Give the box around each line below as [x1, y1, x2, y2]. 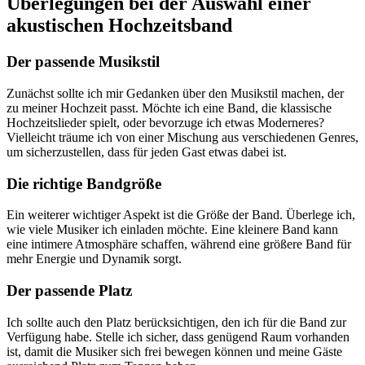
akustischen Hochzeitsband [7, 15, 232, 37]
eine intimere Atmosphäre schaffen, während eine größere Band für [7, 237, 351, 252]
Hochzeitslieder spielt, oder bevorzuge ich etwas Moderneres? [7, 115, 324, 130]
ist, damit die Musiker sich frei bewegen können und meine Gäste [7, 344, 342, 358]
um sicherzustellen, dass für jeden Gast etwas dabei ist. [7, 144, 287, 159]
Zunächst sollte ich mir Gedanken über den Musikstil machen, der [7, 86, 344, 100]
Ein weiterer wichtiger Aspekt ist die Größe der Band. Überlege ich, [7, 208, 355, 222]
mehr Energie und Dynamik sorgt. [7, 252, 182, 266]
